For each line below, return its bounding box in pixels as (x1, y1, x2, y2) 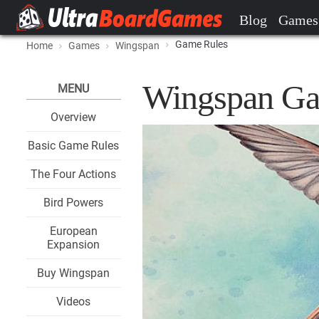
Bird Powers (43, 196, 104, 209)
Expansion (47, 238, 100, 251)
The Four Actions (31, 167, 117, 181)
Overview (51, 110, 97, 124)
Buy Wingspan (37, 266, 110, 280)
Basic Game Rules (28, 139, 120, 152)
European (49, 224, 98, 238)
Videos (56, 295, 91, 308)
